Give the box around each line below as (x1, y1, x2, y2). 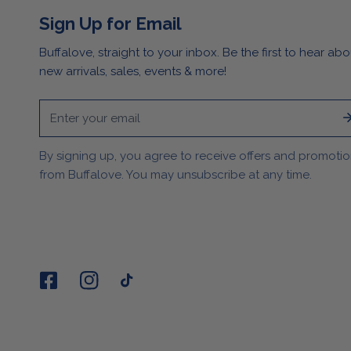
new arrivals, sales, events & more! (39, 64, 226, 79)
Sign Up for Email (39, 13, 182, 34)
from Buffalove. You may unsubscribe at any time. (39, 168, 312, 183)
